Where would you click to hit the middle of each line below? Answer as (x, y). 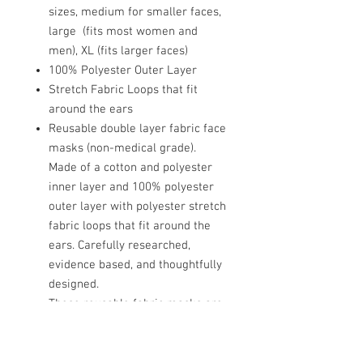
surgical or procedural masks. (128, 343)
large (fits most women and (123, 32)
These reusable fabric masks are (136, 304)
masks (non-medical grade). (122, 149)
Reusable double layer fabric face (137, 129)
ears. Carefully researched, (120, 246)
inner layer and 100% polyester (131, 188)
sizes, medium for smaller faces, (135, 13)
